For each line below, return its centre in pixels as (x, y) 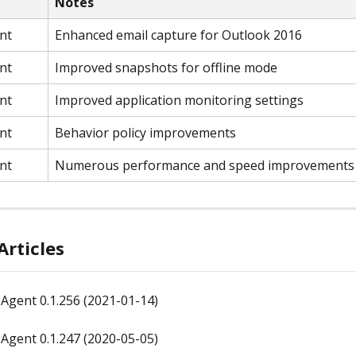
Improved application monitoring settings (179, 100)
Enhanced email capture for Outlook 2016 (178, 35)
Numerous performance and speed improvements (205, 165)
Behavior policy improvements (145, 133)
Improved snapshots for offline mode (166, 68)
